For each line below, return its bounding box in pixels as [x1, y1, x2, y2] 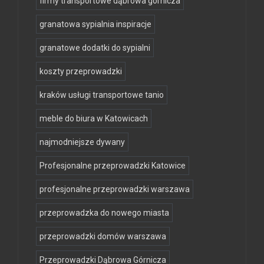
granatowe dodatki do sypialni [39, 42, 150, 52]
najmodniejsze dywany [39, 137, 125, 147]
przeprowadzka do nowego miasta [39, 207, 169, 217]
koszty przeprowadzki [39, 66, 122, 76]
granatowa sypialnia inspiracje [39, 19, 151, 29]
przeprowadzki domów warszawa [39, 231, 166, 241]
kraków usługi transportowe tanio [39, 90, 164, 100]
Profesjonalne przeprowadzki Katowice [39, 160, 186, 170]
